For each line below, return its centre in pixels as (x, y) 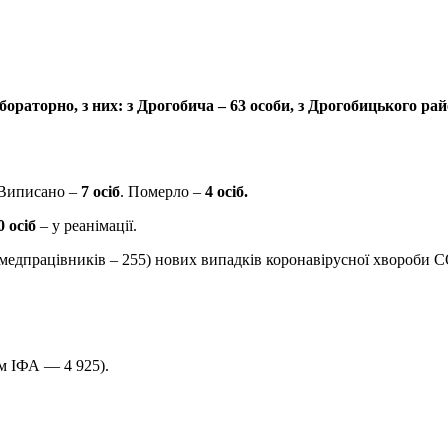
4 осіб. (226, 191)
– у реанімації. (88, 225)
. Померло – (162, 191)
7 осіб (100, 191)
